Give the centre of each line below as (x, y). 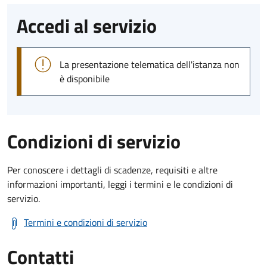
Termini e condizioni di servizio (86, 222)
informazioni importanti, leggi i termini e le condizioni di (120, 184)
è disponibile (85, 78)
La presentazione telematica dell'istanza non (150, 64)
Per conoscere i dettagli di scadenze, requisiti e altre (112, 170)
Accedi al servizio (87, 25)
